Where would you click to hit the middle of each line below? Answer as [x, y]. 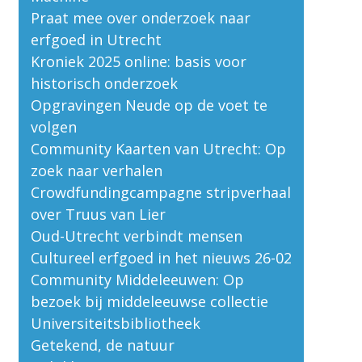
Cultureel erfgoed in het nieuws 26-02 [161, 257]
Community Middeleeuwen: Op [137, 279]
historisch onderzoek [104, 83]
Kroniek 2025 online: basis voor [138, 61]
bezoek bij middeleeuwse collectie [149, 301]
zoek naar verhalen [96, 170]
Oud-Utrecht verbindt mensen [136, 236]
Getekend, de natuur [102, 345]
